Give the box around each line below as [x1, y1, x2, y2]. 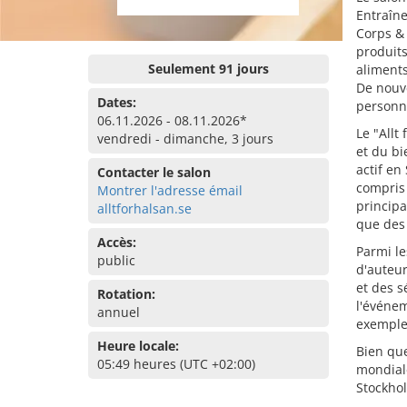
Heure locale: [97, 337, 179, 354]
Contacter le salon [97, 164, 211, 181]
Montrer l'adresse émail [97, 182, 243, 199]
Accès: [97, 233, 136, 251]
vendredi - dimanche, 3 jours [97, 130, 273, 147]
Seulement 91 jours [147, 60, 269, 77]
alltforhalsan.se [97, 200, 192, 217]
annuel [97, 303, 140, 321]
